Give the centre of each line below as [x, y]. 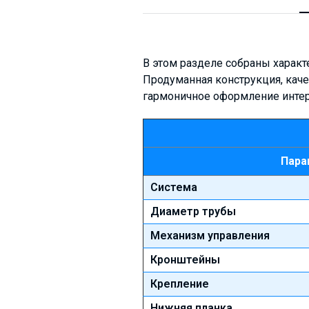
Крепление [180, 283]
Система [174, 187]
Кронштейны [185, 259]
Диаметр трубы [193, 211]
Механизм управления [210, 235]
